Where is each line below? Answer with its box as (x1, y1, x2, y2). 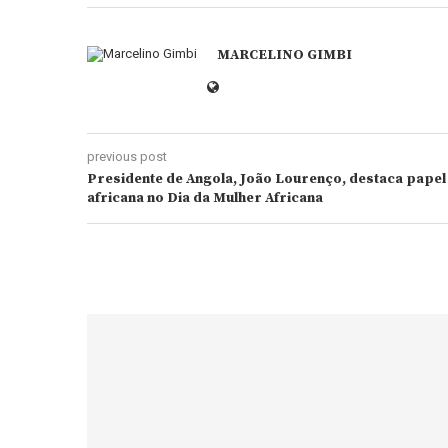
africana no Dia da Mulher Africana (87, 189, 323, 207)
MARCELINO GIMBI (217, 46, 352, 64)
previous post (87, 149, 167, 164)
